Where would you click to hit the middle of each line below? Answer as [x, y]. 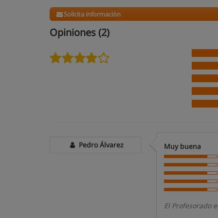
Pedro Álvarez [100, 145]
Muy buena [183, 146]
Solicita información [92, 14]
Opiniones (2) [80, 32]
